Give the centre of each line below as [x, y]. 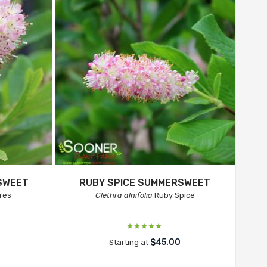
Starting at [130, 242]
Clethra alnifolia [124, 195]
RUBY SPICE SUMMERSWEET [145, 183]
